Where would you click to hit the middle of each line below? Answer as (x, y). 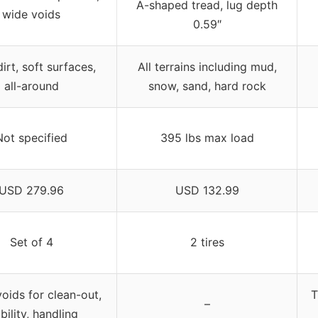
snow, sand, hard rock (207, 86)
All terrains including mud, (207, 66)
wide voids (31, 14)
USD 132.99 (207, 190)
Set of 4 (31, 242)
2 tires (207, 242)
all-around (31, 86)
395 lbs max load (207, 137)
